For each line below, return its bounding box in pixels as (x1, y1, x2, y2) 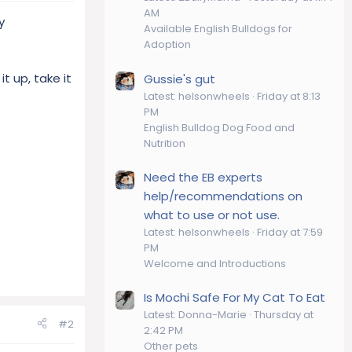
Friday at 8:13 (257, 88, 321, 104)
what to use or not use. (144, 206, 280, 223)
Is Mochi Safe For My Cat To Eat (144, 289, 325, 306)
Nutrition (144, 135, 185, 151)
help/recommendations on (144, 187, 302, 204)
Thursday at (254, 307, 313, 323)
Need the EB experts (144, 168, 262, 185)
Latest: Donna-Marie (144, 307, 247, 323)
